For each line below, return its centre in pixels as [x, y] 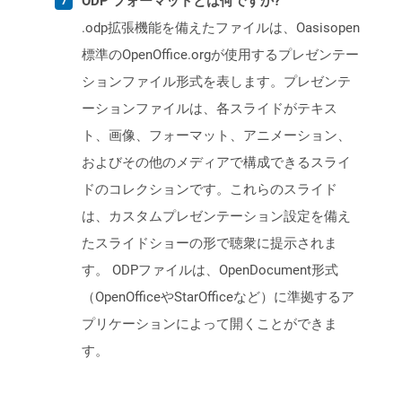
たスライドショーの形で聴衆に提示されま [210, 244]
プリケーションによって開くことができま [210, 324]
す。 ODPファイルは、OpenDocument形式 [210, 271]
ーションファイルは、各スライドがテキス [210, 109]
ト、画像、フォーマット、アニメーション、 [216, 136]
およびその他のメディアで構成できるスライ [216, 163]
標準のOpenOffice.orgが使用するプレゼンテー [220, 55]
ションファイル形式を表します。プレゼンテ [216, 82]
